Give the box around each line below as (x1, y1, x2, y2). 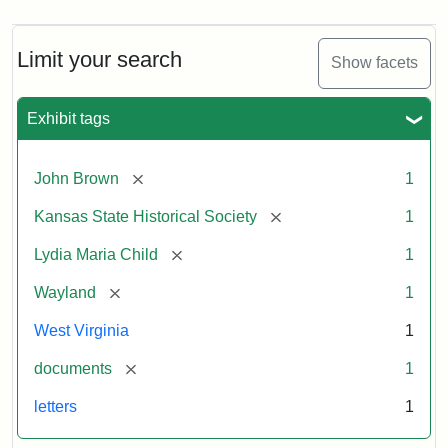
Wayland (34, 283, 96, 301)
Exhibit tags (27, 109, 110, 127)
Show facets (331, 54, 418, 72)
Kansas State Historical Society (34, 207, 257, 225)
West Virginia (34, 321, 129, 339)
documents (34, 359, 112, 377)
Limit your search (17, 46, 182, 72)
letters (34, 397, 77, 415)
